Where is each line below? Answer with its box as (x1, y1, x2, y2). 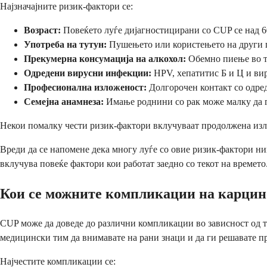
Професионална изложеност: (24, 82, 147, 93)
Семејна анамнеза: (24, 97, 104, 107)
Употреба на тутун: (24, 39, 107, 50)
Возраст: (24, 25, 61, 36)
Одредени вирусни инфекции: (24, 68, 151, 79)
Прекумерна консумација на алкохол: (24, 54, 186, 64)
